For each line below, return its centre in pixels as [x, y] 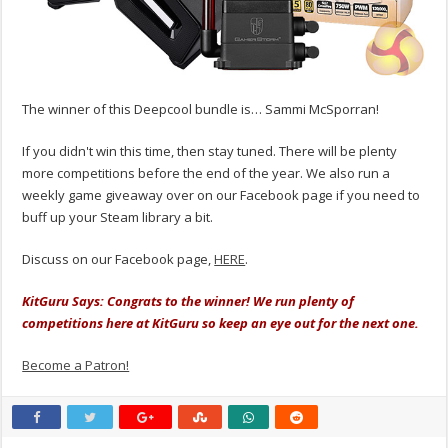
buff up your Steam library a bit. [118, 217]
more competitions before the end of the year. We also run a [206, 173]
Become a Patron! [76, 365]
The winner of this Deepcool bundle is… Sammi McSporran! [201, 109]
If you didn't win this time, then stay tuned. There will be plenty [210, 151]
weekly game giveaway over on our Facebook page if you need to [221, 195]
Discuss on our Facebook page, [118, 259]
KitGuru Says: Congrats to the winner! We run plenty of [188, 301]
